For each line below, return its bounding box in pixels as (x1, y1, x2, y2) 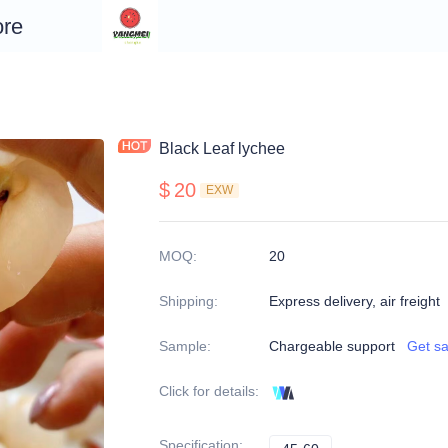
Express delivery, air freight (269, 293, 440, 309)
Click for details (159, 383, 255, 399)
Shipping (159, 293, 214, 309)
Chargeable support (269, 338, 395, 354)
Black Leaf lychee (159, 140, 285, 157)
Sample (159, 338, 207, 354)
